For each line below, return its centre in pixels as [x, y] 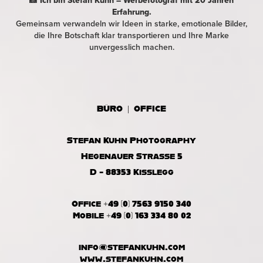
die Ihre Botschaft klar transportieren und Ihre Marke [131, 36]
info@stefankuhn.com [131, 247]
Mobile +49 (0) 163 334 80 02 [131, 215]
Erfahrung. [131, 12]
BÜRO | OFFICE [131, 109]
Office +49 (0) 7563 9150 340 [131, 204]
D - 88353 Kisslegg [131, 172]
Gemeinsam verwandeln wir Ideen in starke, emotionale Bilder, [131, 24]
